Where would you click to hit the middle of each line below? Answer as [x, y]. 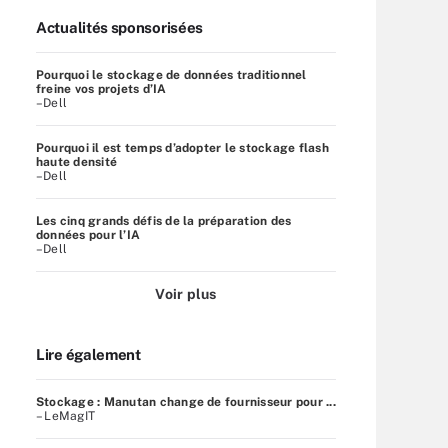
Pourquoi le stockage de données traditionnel [171, 74]
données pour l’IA [88, 234]
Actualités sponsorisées [120, 27]
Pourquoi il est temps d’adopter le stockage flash [182, 147]
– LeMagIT [66, 415]
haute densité [77, 161]
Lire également [88, 354]
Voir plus [186, 293]
